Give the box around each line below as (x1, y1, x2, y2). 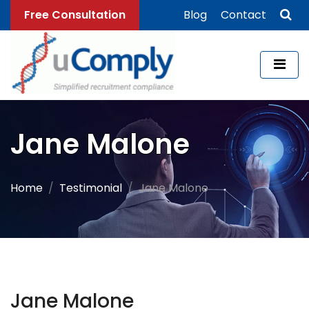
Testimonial (59, 179, 122, 196)
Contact (221, 7, 266, 23)
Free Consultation (24, 7, 126, 23)
